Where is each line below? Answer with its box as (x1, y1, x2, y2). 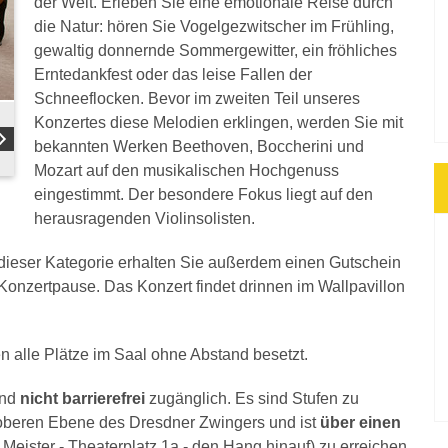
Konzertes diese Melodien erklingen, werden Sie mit (34, 114, 403, 131)
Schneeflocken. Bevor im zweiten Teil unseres (34, 90, 360, 107)
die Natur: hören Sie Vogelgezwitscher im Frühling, (34, 18, 394, 35)
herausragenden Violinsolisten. (34, 210, 255, 227)
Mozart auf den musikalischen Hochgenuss (34, 162, 339, 179)
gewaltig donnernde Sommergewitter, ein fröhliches (34, 42, 397, 59)
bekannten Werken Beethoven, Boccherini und (34, 138, 364, 155)
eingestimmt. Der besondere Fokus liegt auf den (34, 186, 373, 203)
